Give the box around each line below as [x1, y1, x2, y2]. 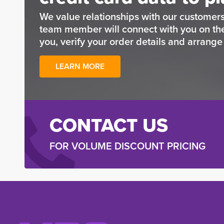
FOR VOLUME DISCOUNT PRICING [49, 138, 205, 153]
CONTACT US [49, 111, 168, 139]
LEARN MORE [55, 60, 104, 72]
